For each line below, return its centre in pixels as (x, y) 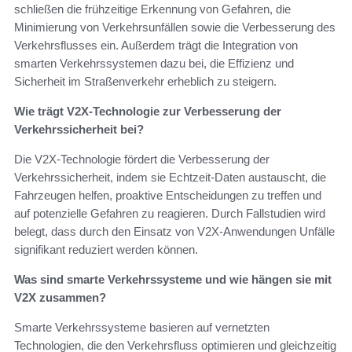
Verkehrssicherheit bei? (79, 130)
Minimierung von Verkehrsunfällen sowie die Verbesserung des (175, 27)
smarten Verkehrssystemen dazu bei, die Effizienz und (154, 64)
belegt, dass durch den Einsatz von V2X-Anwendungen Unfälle (174, 232)
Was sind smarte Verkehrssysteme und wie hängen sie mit (173, 280)
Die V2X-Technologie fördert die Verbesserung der (142, 159)
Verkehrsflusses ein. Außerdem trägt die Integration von (156, 46)
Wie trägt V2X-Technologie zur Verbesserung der (148, 112)
